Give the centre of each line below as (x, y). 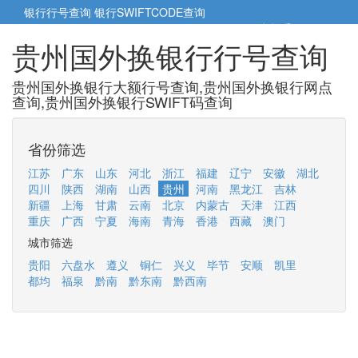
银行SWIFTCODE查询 (150, 12)
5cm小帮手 (266, 28)
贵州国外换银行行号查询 (170, 56)
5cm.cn (314, 28)
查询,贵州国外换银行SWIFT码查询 (122, 101)
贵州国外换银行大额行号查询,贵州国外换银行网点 (172, 86)
